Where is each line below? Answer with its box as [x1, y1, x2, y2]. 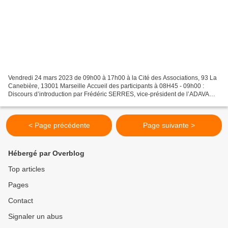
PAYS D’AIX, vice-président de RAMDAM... [8, 99, 125, 106]
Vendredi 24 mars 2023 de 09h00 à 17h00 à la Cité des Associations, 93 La [8, 74, 217, 82]
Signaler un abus [8, 212, 63, 221]
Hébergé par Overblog [8, 149, 84, 158]
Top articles [8, 165, 45, 174]
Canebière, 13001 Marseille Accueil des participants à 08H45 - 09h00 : [8, 82, 204, 90]
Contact [8, 196, 33, 205]
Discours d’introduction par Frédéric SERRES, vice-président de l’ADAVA [8, 91, 209, 98]
